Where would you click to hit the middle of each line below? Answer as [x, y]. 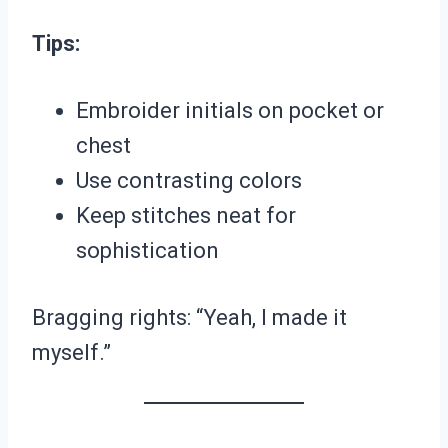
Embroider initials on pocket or [230, 111]
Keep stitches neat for [186, 216]
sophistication [147, 251]
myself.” [71, 353]
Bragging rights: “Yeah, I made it [189, 318]
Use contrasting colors [189, 181]
